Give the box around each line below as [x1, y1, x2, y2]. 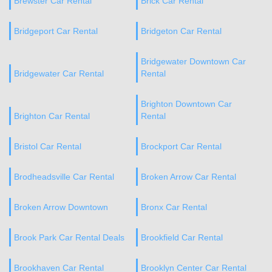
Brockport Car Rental [140, 141, 222, 151]
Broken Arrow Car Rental [140, 172, 236, 182]
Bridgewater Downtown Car [140, 56, 246, 66]
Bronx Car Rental [140, 202, 207, 212]
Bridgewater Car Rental [14, 69, 104, 78]
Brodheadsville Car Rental [14, 172, 114, 182]
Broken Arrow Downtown [14, 202, 108, 212]
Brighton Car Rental [14, 111, 90, 121]
